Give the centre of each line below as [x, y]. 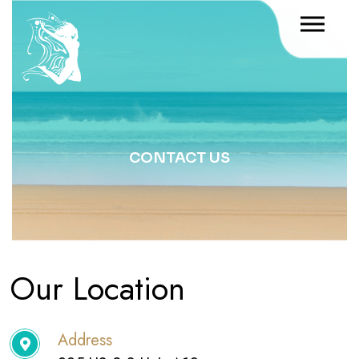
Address [85, 340]
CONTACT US [179, 158]
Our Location [97, 288]
